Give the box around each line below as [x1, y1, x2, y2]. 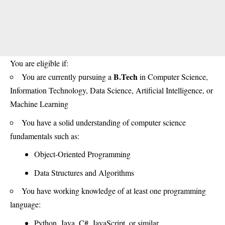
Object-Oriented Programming [34, 149, 131, 160]
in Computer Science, [138, 71, 208, 82]
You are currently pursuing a [22, 71, 114, 82]
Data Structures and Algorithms [34, 167, 134, 178]
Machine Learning [10, 98, 68, 109]
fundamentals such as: [10, 130, 79, 141]
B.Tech [114, 71, 138, 83]
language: [10, 199, 41, 210]
